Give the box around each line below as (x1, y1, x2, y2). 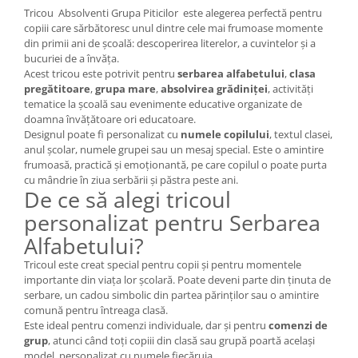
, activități (268, 82, 313, 97)
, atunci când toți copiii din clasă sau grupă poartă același (48, 333, 315, 348)
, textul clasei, (269, 127, 332, 142)
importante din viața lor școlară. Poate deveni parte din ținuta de (24, 272, 331, 288)
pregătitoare (24, 82, 90, 97)
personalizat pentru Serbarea (24, 208, 320, 238)
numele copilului (181, 127, 269, 142)
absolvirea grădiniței (161, 82, 268, 97)
